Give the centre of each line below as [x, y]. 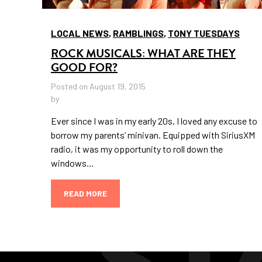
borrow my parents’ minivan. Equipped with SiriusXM [153, 135]
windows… [73, 163]
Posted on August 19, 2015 [98, 87]
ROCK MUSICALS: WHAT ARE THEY [143, 54]
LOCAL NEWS [80, 33]
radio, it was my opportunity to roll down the [137, 149]
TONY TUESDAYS [204, 33]
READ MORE [85, 194]
